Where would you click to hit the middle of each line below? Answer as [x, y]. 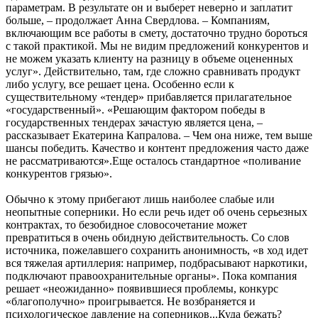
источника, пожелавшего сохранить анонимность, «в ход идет [157, 250]
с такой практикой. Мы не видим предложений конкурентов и [157, 45]
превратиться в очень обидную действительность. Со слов [148, 237]
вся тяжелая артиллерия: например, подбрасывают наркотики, [157, 263]
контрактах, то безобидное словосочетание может [126, 224]
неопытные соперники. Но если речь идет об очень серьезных [157, 212]
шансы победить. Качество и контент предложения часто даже [157, 148]
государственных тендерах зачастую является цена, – [134, 122]
